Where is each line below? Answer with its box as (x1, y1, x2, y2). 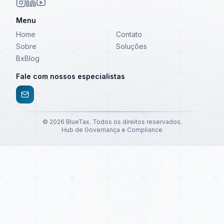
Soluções (116, 42, 147, 50)
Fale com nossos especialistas (16, 72, 125, 80)
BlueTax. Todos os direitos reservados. (64, 118, 182, 125)
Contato (116, 30, 142, 38)
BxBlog (16, 54, 39, 62)
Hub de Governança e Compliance (61, 126, 162, 133)
